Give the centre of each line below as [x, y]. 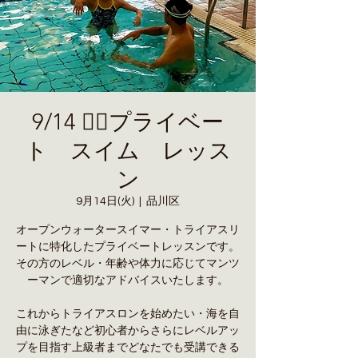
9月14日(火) [105, 201]
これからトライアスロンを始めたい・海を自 [128, 314]
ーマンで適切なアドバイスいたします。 [128, 280]
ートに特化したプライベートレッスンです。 [128, 247]
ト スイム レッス [128, 151]
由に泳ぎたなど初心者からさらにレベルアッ [128, 331]
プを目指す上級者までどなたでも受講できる [128, 348]
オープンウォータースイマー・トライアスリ [128, 230]
